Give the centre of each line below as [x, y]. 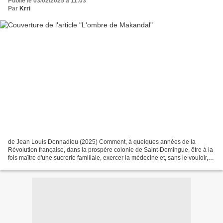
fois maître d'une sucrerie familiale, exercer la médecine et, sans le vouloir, [108, 158]
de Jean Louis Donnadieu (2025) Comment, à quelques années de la [102, 142]
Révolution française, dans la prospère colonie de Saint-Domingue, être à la [111, 150]
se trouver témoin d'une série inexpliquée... [66, 166]
